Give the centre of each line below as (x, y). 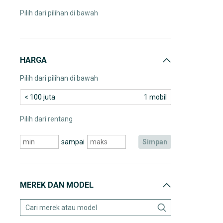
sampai (73, 142)
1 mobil (155, 97)
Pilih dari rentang (46, 119)
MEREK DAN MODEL (57, 185)
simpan (157, 142)
